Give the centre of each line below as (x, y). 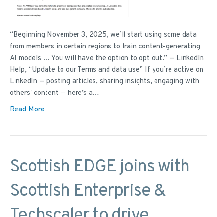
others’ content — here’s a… (54, 93)
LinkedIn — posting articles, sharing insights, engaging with (104, 82)
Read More (27, 110)
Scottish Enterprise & (88, 192)
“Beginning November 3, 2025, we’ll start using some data (103, 35)
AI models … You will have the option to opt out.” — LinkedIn (107, 59)
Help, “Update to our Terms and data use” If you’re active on (107, 70)
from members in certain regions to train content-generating (105, 47)
